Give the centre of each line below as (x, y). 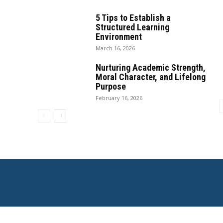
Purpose (111, 87)
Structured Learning (132, 27)
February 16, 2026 (119, 98)
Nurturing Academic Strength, (151, 68)
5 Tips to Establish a (133, 18)
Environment (119, 37)
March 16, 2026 (115, 48)
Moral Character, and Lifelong (151, 77)
